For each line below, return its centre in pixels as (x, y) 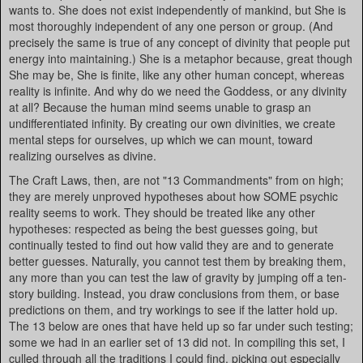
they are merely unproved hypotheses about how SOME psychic (173, 196)
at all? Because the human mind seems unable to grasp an (160, 107)
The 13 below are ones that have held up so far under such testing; (181, 326)
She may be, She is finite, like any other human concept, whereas (177, 75)
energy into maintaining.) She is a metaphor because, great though (181, 58)
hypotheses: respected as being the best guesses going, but (163, 228)
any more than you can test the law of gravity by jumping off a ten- (178, 277)
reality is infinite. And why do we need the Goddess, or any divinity (178, 91)
